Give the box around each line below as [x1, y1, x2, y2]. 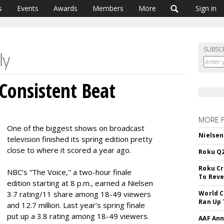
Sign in [195, 3, 216, 13]
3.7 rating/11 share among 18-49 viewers [7, 189, 151, 199]
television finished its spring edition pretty [7, 134, 152, 144]
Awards [53, 3, 77, 13]
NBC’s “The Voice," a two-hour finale [7, 167, 131, 177]
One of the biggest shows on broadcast [7, 123, 144, 133]
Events [17, 3, 38, 13]
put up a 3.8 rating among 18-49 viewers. [7, 211, 149, 221]
